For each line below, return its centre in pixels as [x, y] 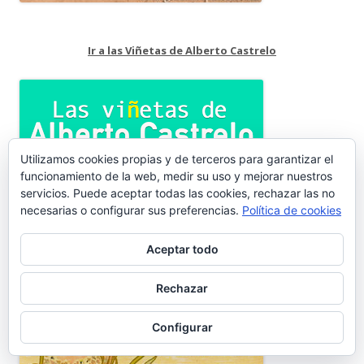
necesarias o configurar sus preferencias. [131, 210]
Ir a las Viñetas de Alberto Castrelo [182, 50]
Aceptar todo [182, 249]
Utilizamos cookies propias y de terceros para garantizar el [177, 159]
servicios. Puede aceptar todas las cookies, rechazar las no [178, 193]
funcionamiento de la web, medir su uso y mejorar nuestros [176, 176]
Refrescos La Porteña [182, 204]
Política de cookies [292, 210]
